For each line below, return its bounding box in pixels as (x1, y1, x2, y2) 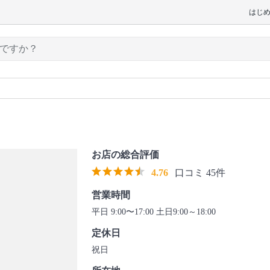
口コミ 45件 (175, 168, 225, 178)
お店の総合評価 (92, 149, 159, 160)
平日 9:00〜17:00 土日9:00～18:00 (92, 207, 258, 216)
